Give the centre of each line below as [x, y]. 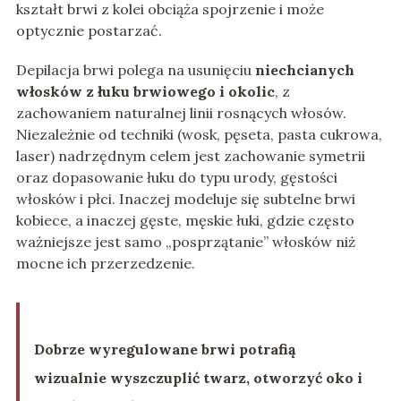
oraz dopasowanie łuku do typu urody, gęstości [176, 178]
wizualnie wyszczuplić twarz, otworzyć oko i [198, 378]
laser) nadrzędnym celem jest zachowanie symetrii [190, 156]
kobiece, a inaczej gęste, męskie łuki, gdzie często [185, 221]
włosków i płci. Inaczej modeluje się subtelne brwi [185, 199]
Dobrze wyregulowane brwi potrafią [164, 350]
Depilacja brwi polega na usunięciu [135, 70]
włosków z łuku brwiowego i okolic [145, 92]
